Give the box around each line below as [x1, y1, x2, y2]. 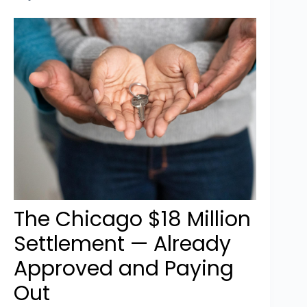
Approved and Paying [14, 254, 234, 283]
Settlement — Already [14, 229, 231, 258]
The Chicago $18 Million [14, 204, 251, 234]
